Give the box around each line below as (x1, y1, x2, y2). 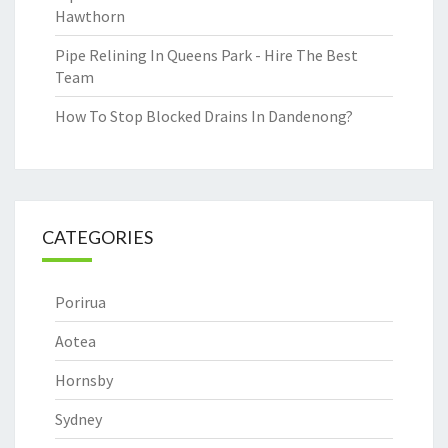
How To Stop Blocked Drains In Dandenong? (55, 106, 353, 126)
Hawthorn (55, 6, 125, 26)
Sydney (55, 409, 102, 429)
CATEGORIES (42, 226, 153, 248)
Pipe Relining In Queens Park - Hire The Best (55, 45, 358, 65)
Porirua (55, 292, 106, 312)
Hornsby (55, 370, 113, 390)
